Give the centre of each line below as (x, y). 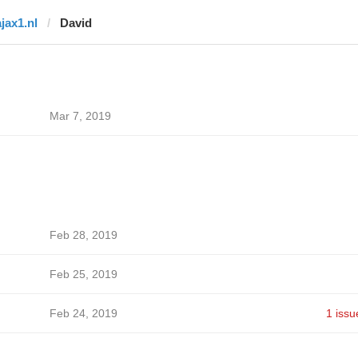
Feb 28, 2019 (83, 235)
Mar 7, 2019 (80, 116)
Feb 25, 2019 (83, 274)
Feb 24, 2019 (83, 313)
